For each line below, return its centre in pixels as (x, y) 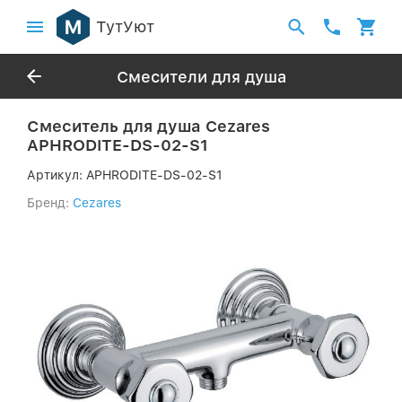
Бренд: (48, 203)
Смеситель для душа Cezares (149, 126)
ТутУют (125, 26)
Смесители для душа (201, 76)
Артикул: (57, 175)
